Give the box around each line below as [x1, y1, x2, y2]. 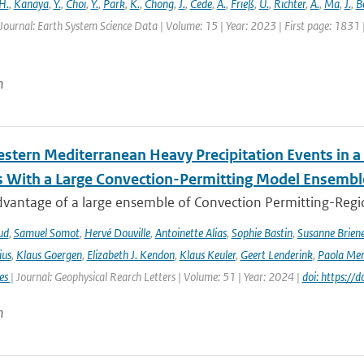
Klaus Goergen [15, 247, 82, 262]
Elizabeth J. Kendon [86, 247, 175, 262]
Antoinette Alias [154, 225, 227, 240]
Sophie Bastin [231, 225, 292, 240]
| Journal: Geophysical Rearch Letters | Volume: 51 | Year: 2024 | [10, 269, 302, 284]
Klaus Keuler [179, 247, 236, 262]
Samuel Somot [13, 225, 80, 240]
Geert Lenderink [240, 247, 313, 262]
